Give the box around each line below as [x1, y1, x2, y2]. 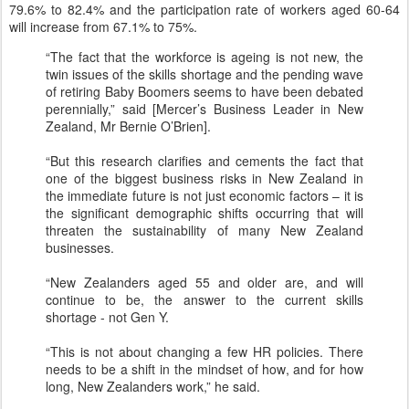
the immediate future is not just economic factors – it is [46, 186, 363, 204]
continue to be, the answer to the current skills [46, 290, 363, 309]
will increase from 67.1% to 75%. [9, 17, 197, 36]
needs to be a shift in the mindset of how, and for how [46, 360, 363, 378]
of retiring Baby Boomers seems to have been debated [46, 82, 363, 100]
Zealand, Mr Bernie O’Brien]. [46, 117, 211, 135]
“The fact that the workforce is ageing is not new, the [46, 47, 363, 66]
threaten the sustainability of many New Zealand [46, 221, 363, 239]
